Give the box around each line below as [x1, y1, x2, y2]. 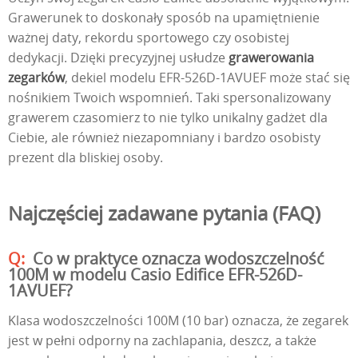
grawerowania [229, 49, 314, 67]
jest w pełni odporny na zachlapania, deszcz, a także [8, 332, 316, 350]
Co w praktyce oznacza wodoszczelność [33, 248, 324, 270]
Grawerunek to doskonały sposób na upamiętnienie [8, 9, 320, 27]
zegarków [8, 69, 65, 87]
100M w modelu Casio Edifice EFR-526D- [8, 264, 302, 286]
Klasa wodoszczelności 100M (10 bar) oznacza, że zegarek [8, 312, 348, 330]
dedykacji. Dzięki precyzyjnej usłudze [8, 49, 229, 67]
